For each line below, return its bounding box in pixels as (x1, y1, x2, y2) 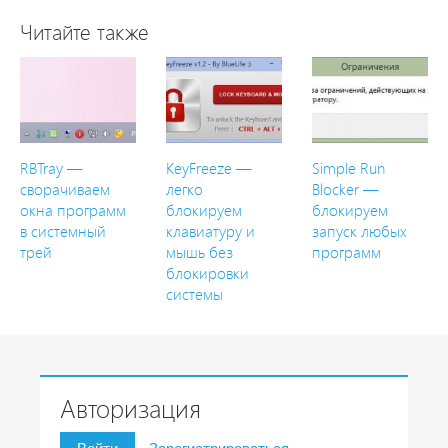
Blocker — (311, 180, 379, 200)
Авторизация (60, 394, 201, 426)
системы (165, 285, 223, 305)
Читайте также (20, 19, 149, 46)
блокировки (165, 264, 249, 284)
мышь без (165, 243, 233, 263)
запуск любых (311, 222, 407, 242)
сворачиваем (20, 180, 110, 200)
